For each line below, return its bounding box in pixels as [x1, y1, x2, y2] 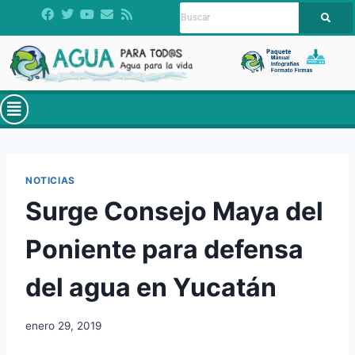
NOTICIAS [25, 174, 75, 187]
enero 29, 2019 [25, 319, 101, 332]
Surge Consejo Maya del [25, 196, 323, 227]
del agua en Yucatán [25, 272, 277, 303]
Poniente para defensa [25, 234, 303, 265]
